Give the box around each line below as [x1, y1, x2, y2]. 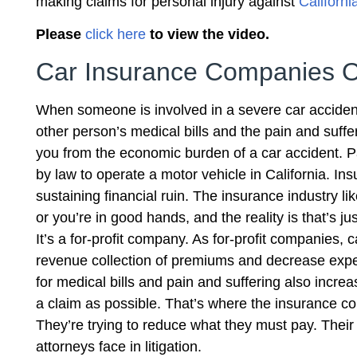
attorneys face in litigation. [36, 339, 202, 355]
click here [85, 25, 146, 42]
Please [36, 25, 85, 42]
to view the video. [146, 25, 269, 42]
